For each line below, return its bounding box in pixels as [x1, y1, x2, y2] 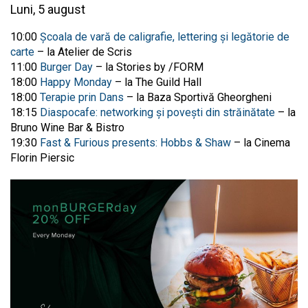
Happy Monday [40, 75, 112, 89]
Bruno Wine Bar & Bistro [10, 120, 124, 134]
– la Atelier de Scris [34, 45, 132, 58]
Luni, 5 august [10, 1, 85, 16]
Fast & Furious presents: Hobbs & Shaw [40, 135, 231, 149]
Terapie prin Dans [40, 90, 124, 104]
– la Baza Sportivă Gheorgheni [124, 90, 272, 104]
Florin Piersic [10, 151, 74, 164]
